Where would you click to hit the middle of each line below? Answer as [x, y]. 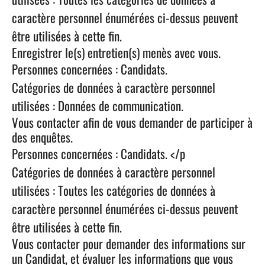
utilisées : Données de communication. [98, 106]
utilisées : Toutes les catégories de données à [114, 190]
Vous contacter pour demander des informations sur [129, 243]
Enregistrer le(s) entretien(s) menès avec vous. [116, 52]
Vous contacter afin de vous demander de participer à [132, 122]
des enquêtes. [42, 137]
